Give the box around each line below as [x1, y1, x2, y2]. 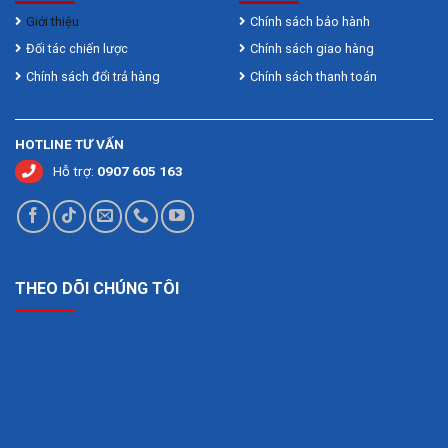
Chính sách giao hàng [250, 41, 374, 57]
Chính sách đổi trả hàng [26, 68, 160, 84]
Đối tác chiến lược [26, 41, 128, 57]
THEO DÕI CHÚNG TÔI [15, 279, 179, 299]
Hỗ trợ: [53, 162, 97, 179]
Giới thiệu [26, 13, 82, 29]
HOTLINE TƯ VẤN [15, 135, 124, 152]
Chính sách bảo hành [250, 13, 370, 29]
